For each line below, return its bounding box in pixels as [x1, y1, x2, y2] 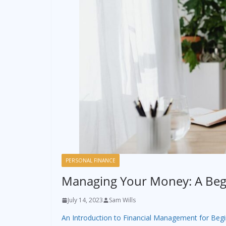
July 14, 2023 [68, 196, 103, 205]
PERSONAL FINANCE [66, 157, 116, 164]
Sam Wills [109, 196, 136, 205]
